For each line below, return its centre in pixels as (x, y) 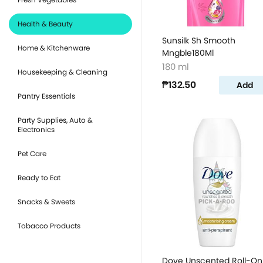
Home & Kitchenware (54, 48)
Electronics (36, 129)
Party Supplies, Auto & (55, 120)
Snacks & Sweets (46, 202)
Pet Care (32, 154)
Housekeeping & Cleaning (63, 72)
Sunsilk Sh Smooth (199, 41)
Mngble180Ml (188, 53)
